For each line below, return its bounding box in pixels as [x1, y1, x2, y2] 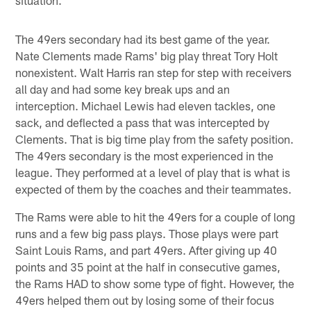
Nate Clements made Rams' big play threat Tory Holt [15, 48, 278, 62]
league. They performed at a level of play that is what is [15, 165, 291, 179]
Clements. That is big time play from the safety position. [15, 131, 294, 146]
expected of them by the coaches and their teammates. [15, 181, 292, 196]
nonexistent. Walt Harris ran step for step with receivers [15, 65, 292, 79]
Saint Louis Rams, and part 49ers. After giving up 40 [15, 242, 278, 257]
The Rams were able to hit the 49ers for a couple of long [15, 209, 296, 224]
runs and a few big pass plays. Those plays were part [15, 226, 279, 240]
